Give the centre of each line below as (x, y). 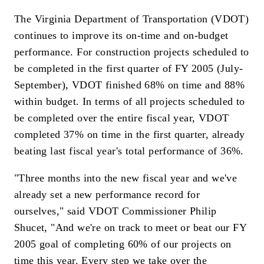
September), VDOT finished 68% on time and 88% (129, 85)
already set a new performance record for (107, 194)
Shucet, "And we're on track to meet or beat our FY (130, 227)
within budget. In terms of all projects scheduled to (130, 102)
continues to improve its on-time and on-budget (121, 36)
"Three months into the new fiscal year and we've (126, 178)
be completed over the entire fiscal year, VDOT (122, 118)
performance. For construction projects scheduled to (132, 52)
